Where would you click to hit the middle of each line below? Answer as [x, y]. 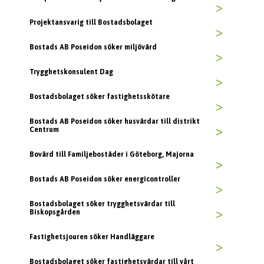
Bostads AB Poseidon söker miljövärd [93, 47]
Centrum [44, 130]
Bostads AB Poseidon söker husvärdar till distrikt [115, 122]
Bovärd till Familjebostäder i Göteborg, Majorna [112, 155]
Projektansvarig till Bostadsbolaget [91, 23]
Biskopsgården [55, 212]
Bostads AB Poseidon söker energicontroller [105, 179]
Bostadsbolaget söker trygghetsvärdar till [102, 204]
